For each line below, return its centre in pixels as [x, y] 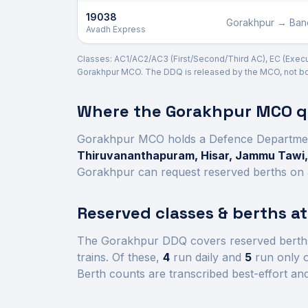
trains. [93, 257]
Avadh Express [116, 29]
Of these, [137, 257]
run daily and [206, 257]
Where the [121, 111]
